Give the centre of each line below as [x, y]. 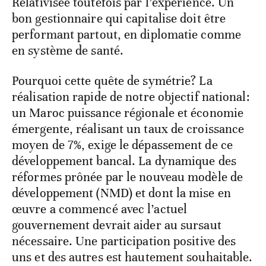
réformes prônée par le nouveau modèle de [128, 177]
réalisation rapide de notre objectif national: [131, 96]
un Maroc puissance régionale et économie [128, 113]
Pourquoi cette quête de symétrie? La [112, 80]
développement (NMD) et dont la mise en [121, 193]
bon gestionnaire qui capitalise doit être [119, 18]
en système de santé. [68, 50]
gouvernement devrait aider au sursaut [117, 225]
